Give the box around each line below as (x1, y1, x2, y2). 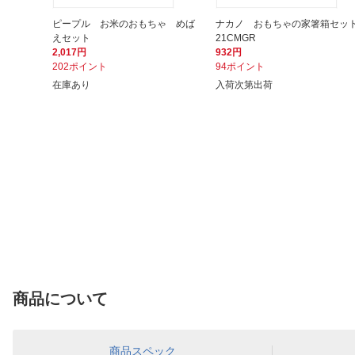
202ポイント (52, 61, 107, 73)
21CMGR (216, 32, 256, 44)
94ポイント (216, 61, 265, 73)
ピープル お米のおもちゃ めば (52, 18, 195, 30)
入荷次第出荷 (216, 79, 273, 91)
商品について (13, 290, 108, 308)
